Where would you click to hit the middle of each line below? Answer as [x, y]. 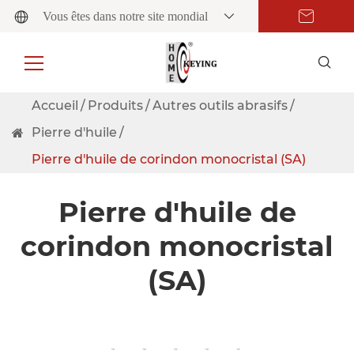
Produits [115, 105]
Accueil [55, 105]
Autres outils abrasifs [220, 105]
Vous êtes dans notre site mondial [126, 17]
